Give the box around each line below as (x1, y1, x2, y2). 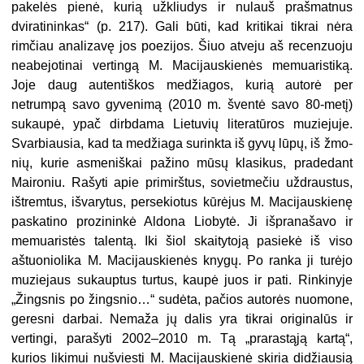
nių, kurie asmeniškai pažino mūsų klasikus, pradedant (11, 155, 353, 170)
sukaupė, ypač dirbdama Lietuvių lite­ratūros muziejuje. (11, 116, 353, 131)
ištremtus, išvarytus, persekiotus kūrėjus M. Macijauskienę (11, 194, 353, 209)
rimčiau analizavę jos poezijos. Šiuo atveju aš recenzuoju (11, 38, 353, 53)
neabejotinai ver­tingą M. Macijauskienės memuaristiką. (11, 58, 353, 72)
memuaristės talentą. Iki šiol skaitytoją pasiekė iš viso (11, 233, 353, 248)
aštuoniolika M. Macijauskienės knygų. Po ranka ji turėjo (11, 253, 353, 267)
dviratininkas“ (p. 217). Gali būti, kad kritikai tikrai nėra (11, 19, 353, 33)
